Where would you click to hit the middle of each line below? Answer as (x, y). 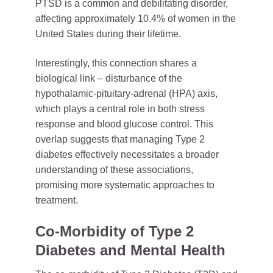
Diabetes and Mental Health (130, 250)
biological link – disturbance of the (109, 78)
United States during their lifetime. (108, 34)
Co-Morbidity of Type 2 (115, 231)
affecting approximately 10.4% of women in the (136, 19)
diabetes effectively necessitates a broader (127, 154)
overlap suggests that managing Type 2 (120, 139)
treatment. (57, 200)
